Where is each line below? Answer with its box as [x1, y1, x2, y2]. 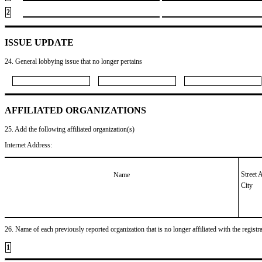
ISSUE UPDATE [5, 37, 74, 47]
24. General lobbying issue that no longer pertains [5, 57, 142, 65]
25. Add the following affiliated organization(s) [5, 125, 135, 133]
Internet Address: [5, 140, 52, 149]
